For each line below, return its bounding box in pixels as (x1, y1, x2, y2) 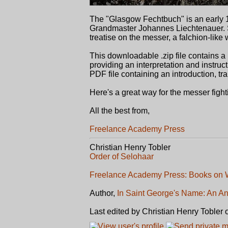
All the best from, (90, 106, 150, 115)
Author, (90, 189, 117, 197)
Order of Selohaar (90, 152, 154, 161)
